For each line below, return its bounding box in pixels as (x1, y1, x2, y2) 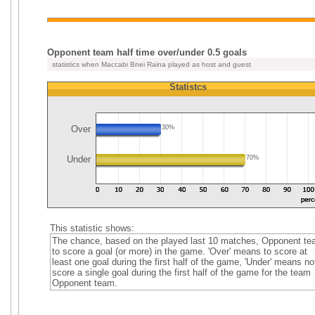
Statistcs (169, 82, 207, 92)
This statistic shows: (49, 223, 134, 233)
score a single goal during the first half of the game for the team (51, 267, 311, 278)
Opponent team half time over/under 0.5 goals (47, 47, 247, 58)
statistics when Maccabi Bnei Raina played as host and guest (50, 60, 251, 68)
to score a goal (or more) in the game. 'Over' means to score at (51, 246, 307, 257)
